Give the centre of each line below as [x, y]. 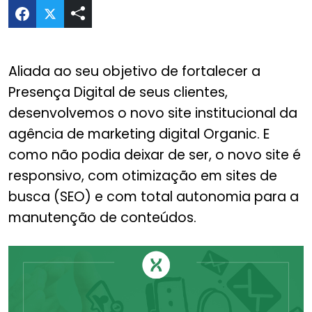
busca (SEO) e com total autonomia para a [154, 197]
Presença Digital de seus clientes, [118, 92]
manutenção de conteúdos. [102, 218]
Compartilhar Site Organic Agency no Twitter [168, 12]
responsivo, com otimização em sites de [143, 176]
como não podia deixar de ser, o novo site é [155, 155]
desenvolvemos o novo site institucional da [153, 113]
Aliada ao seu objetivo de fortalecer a [134, 71]
